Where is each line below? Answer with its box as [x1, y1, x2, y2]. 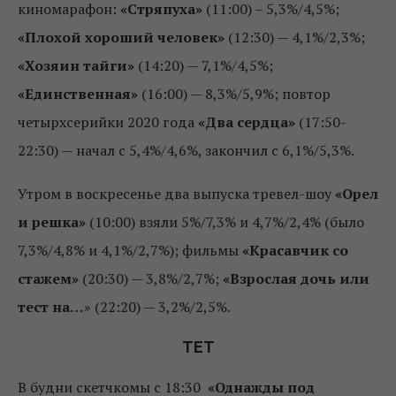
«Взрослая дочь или [223, 268, 369, 288]
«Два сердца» [198, 111, 295, 132]
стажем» [18, 268, 79, 288]
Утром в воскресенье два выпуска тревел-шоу [18, 183, 335, 203]
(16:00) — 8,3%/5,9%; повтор [138, 83, 331, 103]
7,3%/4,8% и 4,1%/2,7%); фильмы [18, 240, 242, 260]
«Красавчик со [242, 240, 348, 260]
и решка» [18, 211, 86, 232]
